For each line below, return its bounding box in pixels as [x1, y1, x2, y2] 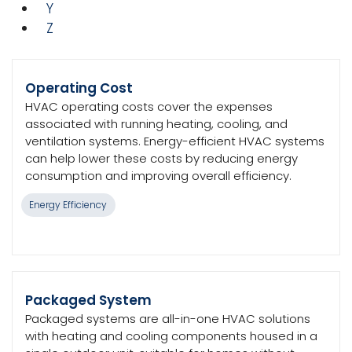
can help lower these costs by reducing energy [25, 150, 298, 167]
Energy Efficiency [29, 198, 108, 211]
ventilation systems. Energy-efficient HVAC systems [25, 133, 324, 149]
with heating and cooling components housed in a [25, 328, 317, 344]
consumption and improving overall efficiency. [25, 167, 291, 184]
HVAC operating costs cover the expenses [25, 98, 273, 115]
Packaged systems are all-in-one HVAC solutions [25, 310, 310, 327]
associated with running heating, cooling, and [25, 115, 288, 132]
